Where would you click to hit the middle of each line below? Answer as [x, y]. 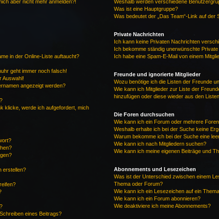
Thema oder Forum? [139, 184]
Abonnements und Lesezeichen [155, 169]
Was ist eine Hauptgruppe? [146, 9]
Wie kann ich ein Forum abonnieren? [157, 198]
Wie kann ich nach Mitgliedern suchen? [160, 144]
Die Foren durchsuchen [144, 114]
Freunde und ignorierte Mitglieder [157, 74]
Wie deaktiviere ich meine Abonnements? [163, 206]
